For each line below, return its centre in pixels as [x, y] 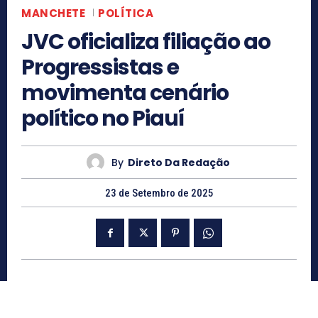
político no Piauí [103, 119]
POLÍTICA [126, 13]
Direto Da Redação [179, 162]
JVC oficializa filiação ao [146, 42]
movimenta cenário [125, 93]
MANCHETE [53, 13]
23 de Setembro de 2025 [159, 193]
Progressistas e [100, 68]
